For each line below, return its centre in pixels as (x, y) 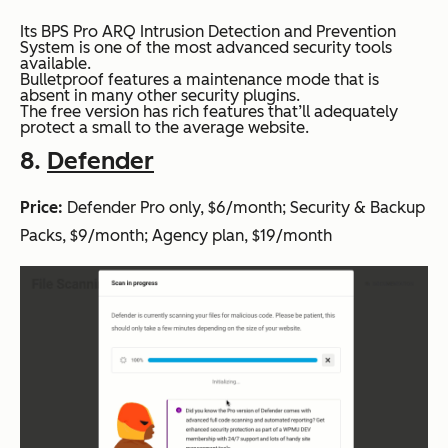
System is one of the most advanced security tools (206, 48)
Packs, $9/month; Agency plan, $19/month (176, 236)
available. (55, 64)
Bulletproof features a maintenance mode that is (199, 80)
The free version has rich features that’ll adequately (209, 112)
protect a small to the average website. (164, 128)
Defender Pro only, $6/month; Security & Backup (244, 208)
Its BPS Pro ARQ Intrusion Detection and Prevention (208, 32)
